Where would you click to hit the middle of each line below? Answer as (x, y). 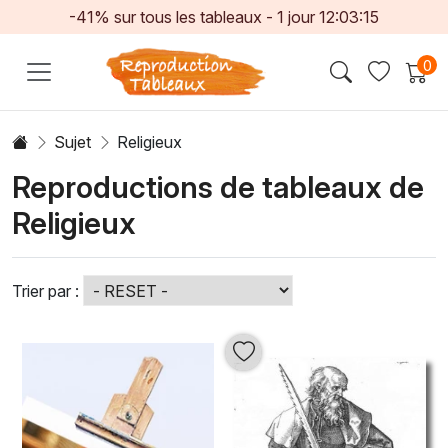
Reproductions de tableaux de (218, 186)
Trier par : (45, 290)
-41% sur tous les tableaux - (172, 17)
